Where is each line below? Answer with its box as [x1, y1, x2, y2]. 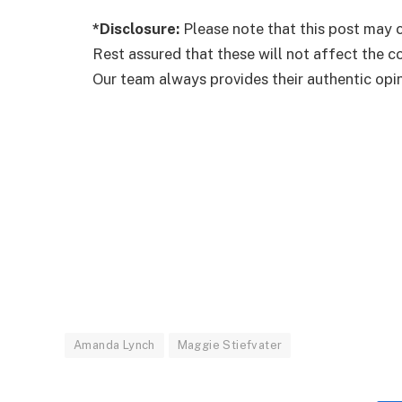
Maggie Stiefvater [177, 337, 283, 352]
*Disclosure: [92, 19, 179, 38]
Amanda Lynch [74, 337, 155, 352]
